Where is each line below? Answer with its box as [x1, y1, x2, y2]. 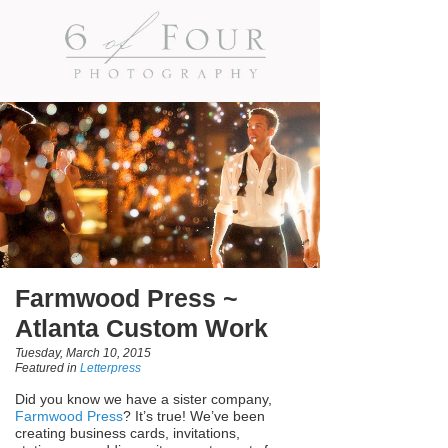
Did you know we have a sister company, [15, 390, 272, 407]
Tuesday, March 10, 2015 [15, 345, 151, 360]
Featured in [15, 360, 80, 375]
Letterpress [80, 360, 141, 375]
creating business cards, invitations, [15, 424, 240, 441]
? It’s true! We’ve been [123, 407, 265, 424]
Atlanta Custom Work [15, 314, 268, 343]
